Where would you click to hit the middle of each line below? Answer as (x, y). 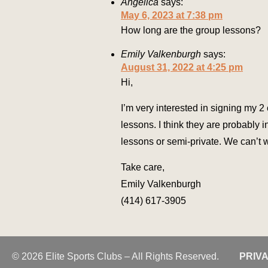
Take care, (143, 167)
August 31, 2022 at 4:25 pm (182, 68)
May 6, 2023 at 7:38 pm (172, 16)
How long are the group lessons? (191, 31)
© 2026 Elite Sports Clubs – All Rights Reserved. (115, 257)
